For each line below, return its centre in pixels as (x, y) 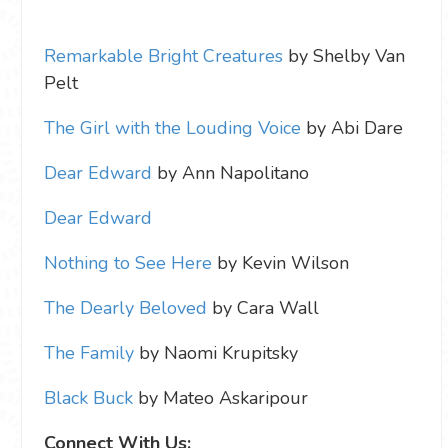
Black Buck (88, 397)
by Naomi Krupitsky (216, 352)
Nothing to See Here (128, 262)
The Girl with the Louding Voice (172, 127)
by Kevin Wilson (280, 262)
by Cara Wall (263, 307)
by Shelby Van (344, 55)
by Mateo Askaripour (220, 397)
